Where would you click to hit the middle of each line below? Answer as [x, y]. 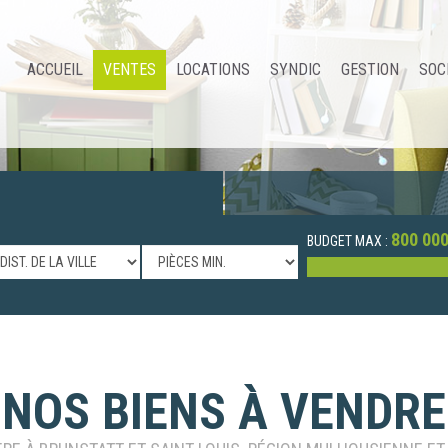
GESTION [370, 69]
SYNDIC [295, 69]
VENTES [129, 69]
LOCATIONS [213, 69]
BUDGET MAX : [347, 240]
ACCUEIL [55, 69]
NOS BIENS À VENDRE [224, 412]
